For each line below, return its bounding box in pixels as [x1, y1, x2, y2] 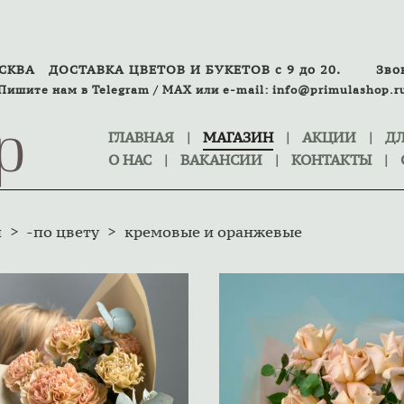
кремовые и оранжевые [124, 222, 302, 242]
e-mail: [218, 83, 272, 96]
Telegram [91, 83, 150, 96]
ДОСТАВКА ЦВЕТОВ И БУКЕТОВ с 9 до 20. [49, 61, 376, 78]
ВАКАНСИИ [180, 151, 262, 169]
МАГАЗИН [203, 128, 273, 146]
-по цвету [26, 222, 99, 242]
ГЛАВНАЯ [108, 128, 174, 146]
